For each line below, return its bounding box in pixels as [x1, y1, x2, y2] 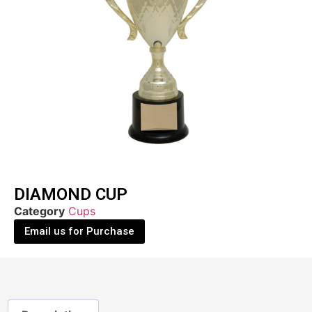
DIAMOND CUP [14, 185, 127, 205]
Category [14, 204, 65, 219]
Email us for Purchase [24, 225, 134, 238]
